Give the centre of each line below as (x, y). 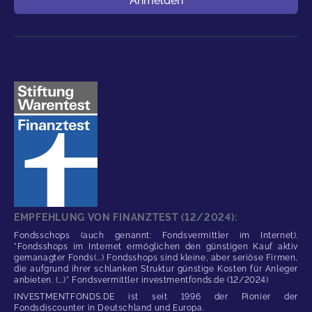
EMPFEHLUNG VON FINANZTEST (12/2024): (126, 217)
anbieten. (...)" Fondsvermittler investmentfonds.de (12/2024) (141, 280)
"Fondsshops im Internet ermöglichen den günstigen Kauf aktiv (156, 246)
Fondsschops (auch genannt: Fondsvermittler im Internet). (156, 235)
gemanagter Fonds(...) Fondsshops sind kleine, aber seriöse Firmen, (156, 257)
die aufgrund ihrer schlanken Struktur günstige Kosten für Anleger (156, 268)
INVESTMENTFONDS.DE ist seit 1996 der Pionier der (156, 296)
